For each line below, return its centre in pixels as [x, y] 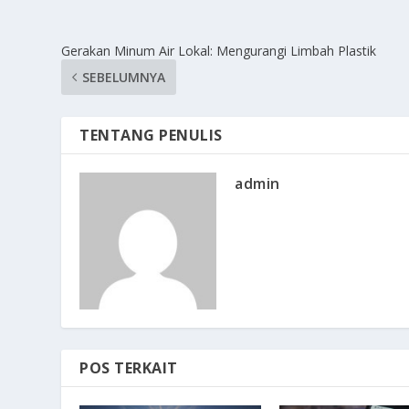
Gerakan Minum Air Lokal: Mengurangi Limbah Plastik [219, 50]
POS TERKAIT [129, 367]
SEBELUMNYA [124, 77]
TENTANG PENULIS [151, 135]
